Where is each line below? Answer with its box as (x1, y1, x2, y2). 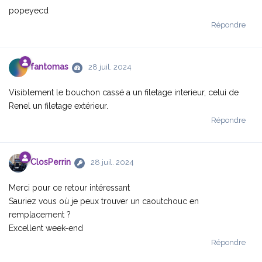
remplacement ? (9, 209, 71, 219)
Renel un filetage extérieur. (9, 101, 108, 111)
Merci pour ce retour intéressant (9, 182, 130, 192)
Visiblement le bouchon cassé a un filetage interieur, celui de (9, 87, 239, 97)
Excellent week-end (9, 223, 83, 233)
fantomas (30, 62, 68, 72)
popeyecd (9, 5, 49, 15)
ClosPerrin (30, 157, 71, 167)
